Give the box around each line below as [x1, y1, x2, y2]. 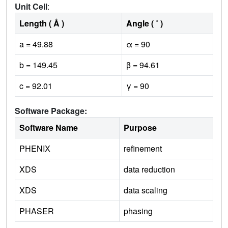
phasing [124, 205, 153, 217]
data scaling [124, 184, 167, 196]
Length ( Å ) [19, 17, 64, 29]
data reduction [124, 163, 175, 175]
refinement [124, 142, 162, 154]
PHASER [19, 205, 54, 217]
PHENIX [19, 142, 50, 154]
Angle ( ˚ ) [126, 17, 163, 29]
